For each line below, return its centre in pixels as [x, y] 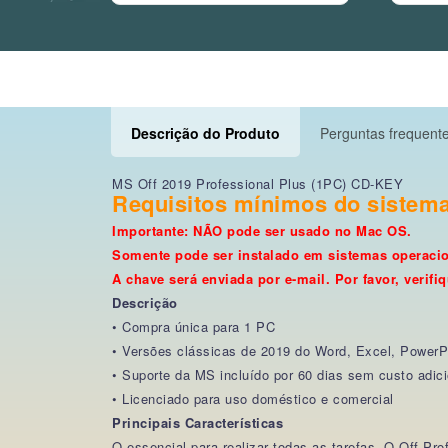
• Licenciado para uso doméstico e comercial [253, 398]
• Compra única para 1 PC [193, 326]
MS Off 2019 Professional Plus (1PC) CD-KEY [257, 183]
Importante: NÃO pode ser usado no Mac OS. [268, 230]
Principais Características [197, 422]
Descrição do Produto [205, 133]
